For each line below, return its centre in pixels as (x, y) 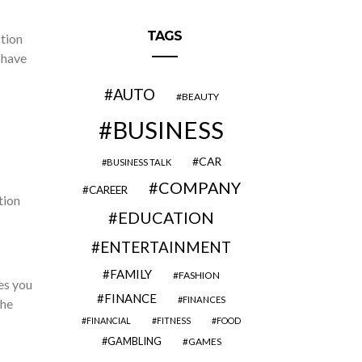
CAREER (108, 190)
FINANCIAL (109, 320)
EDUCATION (166, 217)
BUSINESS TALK (139, 162)
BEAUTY (200, 97)
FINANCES (204, 299)
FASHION (199, 275)
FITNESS (174, 320)
